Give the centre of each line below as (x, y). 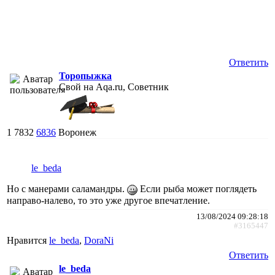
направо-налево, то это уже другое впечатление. (108, 200)
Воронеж (77, 132)
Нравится (28, 240)
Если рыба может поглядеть (197, 188)
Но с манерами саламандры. (67, 188)
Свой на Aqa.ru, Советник (114, 87)
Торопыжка (85, 76)
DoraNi (99, 240)
